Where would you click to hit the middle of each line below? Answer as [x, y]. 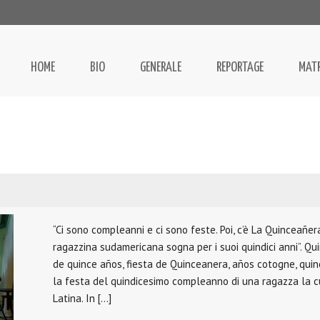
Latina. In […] [82, 299]
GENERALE [161, 68]
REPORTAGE [240, 68]
